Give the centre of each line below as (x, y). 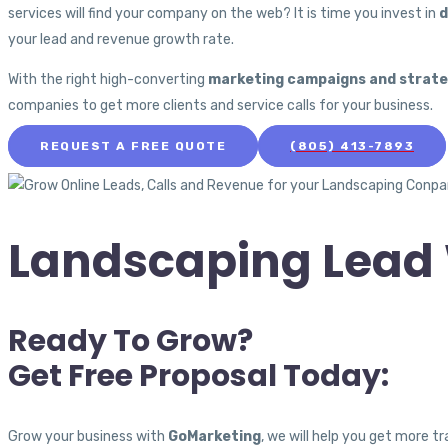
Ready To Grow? (130, 341)
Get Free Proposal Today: (198, 376)
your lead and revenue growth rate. (121, 40)
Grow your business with (88, 437)
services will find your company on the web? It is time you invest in (223, 14)
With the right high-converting (108, 80)
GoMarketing (214, 437)
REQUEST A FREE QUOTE (133, 146)
